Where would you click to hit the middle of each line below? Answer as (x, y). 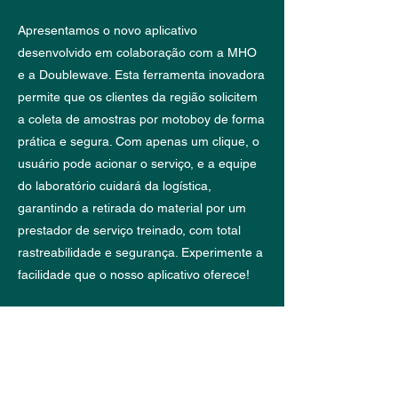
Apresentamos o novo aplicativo (107, 30)
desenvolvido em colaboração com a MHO (137, 52)
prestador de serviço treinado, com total (129, 230)
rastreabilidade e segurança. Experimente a (140, 252)
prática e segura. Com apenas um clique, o (139, 141)
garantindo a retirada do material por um (132, 208)
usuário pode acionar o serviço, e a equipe (137, 163)
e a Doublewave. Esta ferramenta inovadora (141, 75)
